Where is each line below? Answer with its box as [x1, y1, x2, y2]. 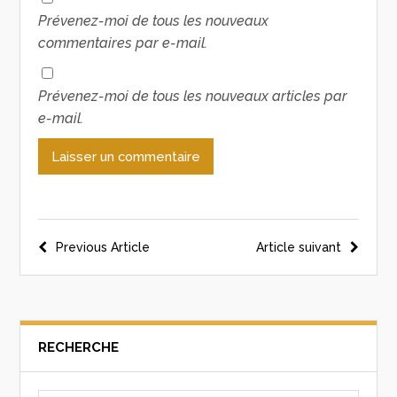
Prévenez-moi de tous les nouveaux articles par [38, 87, 348, 105]
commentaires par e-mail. [38, 34, 208, 51]
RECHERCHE [38, 339, 120, 355]
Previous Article [56, 239, 151, 254]
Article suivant [255, 239, 341, 254]
